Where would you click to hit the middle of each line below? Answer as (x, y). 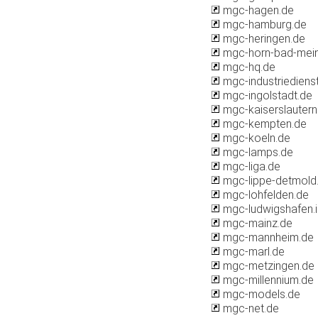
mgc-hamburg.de (263, 24)
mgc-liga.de (250, 166)
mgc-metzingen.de (267, 266)
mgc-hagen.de (257, 10)
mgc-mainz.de (256, 223)
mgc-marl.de (252, 252)
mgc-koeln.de (255, 138)
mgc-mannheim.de (267, 237)
